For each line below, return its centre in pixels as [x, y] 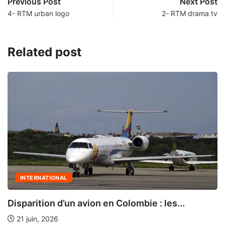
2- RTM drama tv [190, 14]
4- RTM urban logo [38, 14]
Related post [44, 52]
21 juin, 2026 [36, 219]
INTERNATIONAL [44, 178]
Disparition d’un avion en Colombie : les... [96, 203]
